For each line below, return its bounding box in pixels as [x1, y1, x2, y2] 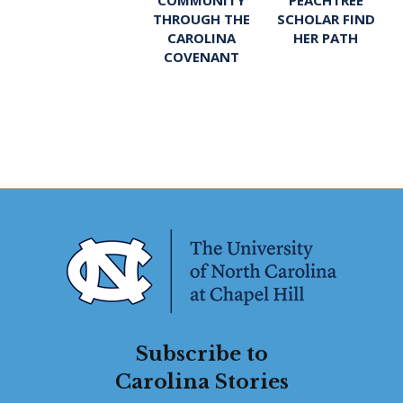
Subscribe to [135, 341, 268, 366]
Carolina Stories [114, 369, 289, 394]
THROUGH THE [153, 9, 250, 28]
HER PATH [293, 28, 359, 47]
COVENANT [164, 47, 239, 66]
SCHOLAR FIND [276, 9, 375, 28]
